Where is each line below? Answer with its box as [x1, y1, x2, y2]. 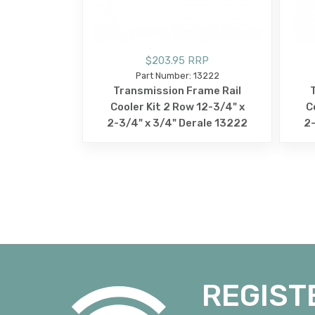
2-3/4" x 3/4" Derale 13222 [107, 116, 247, 129]
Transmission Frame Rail [113, 84, 241, 97]
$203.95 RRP [146, 53, 209, 67]
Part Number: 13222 [135, 70, 219, 81]
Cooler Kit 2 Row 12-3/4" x [110, 100, 245, 113]
